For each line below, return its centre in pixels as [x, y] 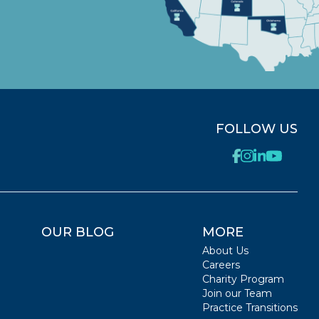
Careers [221, 265]
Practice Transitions [250, 308]
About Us [225, 251]
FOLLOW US [257, 129]
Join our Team [237, 294]
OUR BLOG [77, 232]
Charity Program [243, 279]
